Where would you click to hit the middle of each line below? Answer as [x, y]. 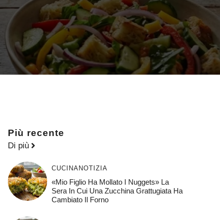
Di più [18, 145]
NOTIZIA [93, 168]
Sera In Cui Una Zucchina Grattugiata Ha [117, 191]
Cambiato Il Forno [80, 199]
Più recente [36, 133]
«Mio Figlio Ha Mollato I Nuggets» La [110, 182]
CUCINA [65, 168]
